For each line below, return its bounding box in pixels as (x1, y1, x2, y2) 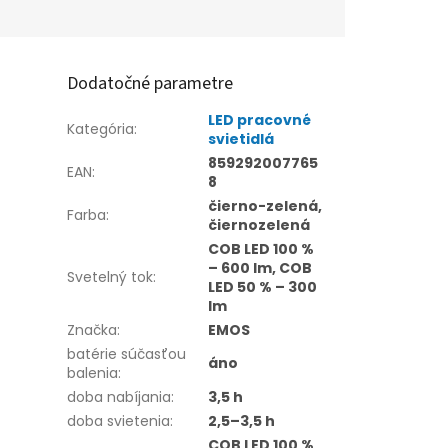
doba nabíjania (67, 386, 172, 407)
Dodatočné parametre (67, 70, 234, 96)
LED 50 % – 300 (208, 276, 318, 297)
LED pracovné (208, 109, 312, 130)
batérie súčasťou (67, 343, 187, 364)
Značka (67, 319, 118, 340)
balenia (67, 362, 119, 383)
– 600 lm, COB (208, 257, 313, 278)
